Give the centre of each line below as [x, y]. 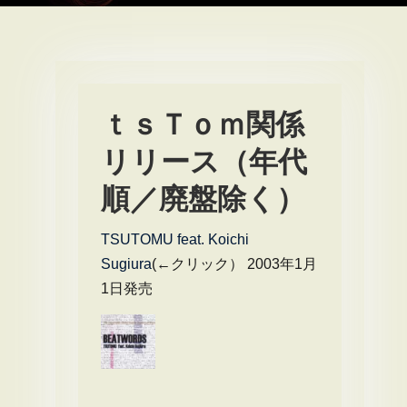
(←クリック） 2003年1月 [234, 264]
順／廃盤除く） [203, 199]
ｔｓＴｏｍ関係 [203, 124]
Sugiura [126, 264]
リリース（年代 [204, 162]
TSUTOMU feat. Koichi [175, 239]
